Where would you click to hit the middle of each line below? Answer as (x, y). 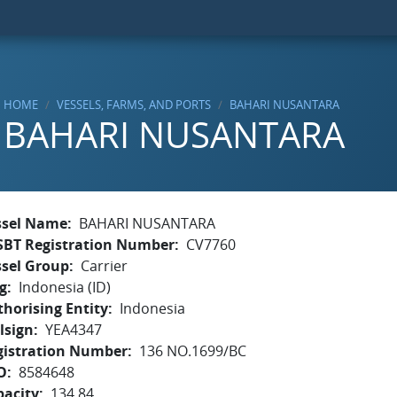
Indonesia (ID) (65, 287)
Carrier (104, 266)
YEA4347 (74, 330)
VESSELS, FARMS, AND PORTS (134, 105)
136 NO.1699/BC (193, 351)
